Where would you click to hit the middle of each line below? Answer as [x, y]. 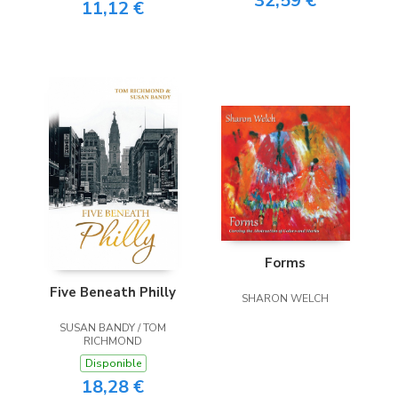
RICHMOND [113, 341]
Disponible [113, 363]
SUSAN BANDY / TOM [113, 327]
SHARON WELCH [285, 299]
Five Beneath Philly [113, 292]
